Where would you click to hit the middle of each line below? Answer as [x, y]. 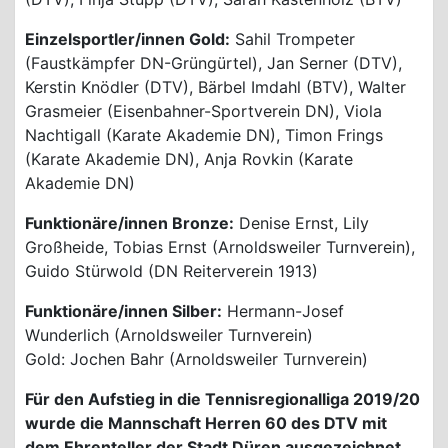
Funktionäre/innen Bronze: [129, 222]
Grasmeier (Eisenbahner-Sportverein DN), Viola [203, 110]
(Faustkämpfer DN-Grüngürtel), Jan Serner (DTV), [213, 62]
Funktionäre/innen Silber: [123, 310]
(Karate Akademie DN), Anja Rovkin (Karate [189, 158]
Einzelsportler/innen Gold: [127, 38]
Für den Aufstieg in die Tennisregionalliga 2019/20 [222, 398]
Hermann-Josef [283, 310]
